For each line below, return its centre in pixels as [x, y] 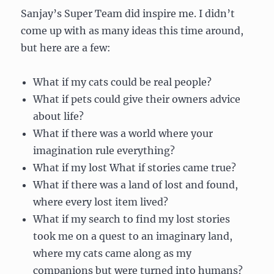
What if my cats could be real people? [123, 82]
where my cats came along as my [113, 253]
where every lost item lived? [101, 202]
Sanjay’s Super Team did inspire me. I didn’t [128, 13]
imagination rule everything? [104, 150]
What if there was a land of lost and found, [136, 184]
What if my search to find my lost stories [132, 219]
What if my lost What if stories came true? [135, 167]
